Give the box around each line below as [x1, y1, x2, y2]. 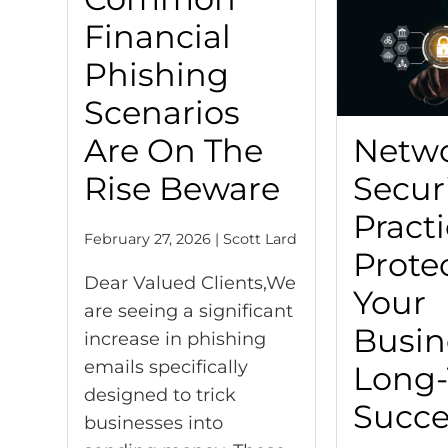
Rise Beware [84, 169, 281, 209]
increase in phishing [84, 328, 267, 351]
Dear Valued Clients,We [84, 272, 297, 295]
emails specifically [84, 356, 249, 379]
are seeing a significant [84, 300, 294, 323]
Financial [84, 17, 232, 57]
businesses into [84, 412, 224, 435]
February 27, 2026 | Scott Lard [84, 230, 298, 249]
